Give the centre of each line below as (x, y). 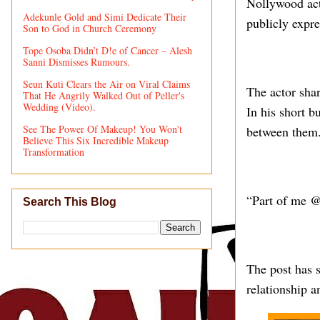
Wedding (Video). (59, 106)
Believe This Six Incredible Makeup (96, 140)
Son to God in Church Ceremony (90, 28)
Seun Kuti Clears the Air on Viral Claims (106, 84)
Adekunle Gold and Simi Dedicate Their (105, 16)
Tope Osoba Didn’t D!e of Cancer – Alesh (107, 50)
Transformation (54, 151)
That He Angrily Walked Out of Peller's (104, 95)
